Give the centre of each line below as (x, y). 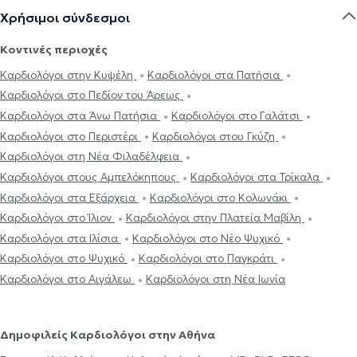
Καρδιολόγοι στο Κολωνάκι (220, 197)
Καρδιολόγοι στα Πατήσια (215, 75)
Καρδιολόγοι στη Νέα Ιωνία (216, 279)
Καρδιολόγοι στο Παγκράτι (208, 259)
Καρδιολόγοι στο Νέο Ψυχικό (208, 238)
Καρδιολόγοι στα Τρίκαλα (257, 177)
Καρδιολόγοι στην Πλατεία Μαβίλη (215, 218)
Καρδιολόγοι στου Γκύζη (215, 136)
